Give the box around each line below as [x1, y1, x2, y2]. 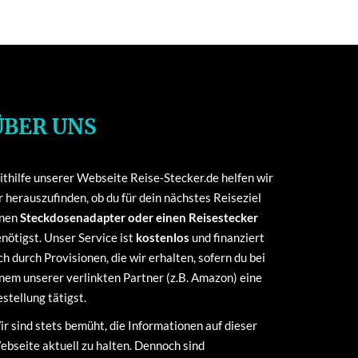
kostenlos [136, 230, 189, 245]
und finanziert [189, 230, 265, 245]
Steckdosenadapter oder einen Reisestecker [20, 210, 258, 225]
